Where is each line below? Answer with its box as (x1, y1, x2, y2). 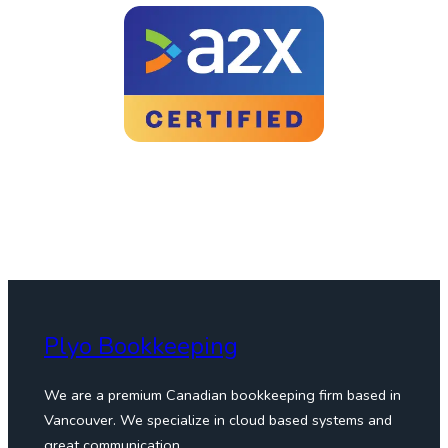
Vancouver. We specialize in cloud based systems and (44, 409, 392, 430)
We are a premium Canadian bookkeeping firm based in (44, 384, 401, 405)
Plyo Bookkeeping (44, 330, 238, 363)
